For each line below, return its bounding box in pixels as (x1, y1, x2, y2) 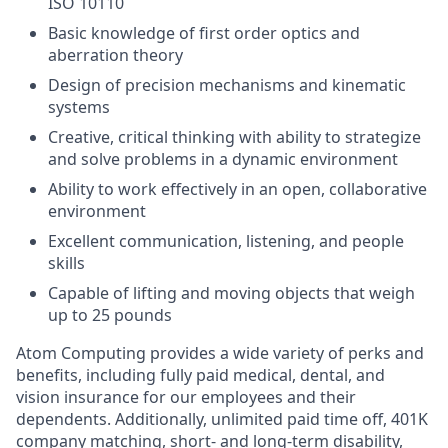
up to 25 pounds (48, 304, 172, 327)
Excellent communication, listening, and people (48, 230, 404, 253)
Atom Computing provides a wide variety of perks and (16, 342, 424, 365)
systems (48, 96, 110, 119)
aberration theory (48, 44, 183, 67)
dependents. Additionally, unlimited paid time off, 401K (16, 408, 428, 431)
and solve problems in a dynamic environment (48, 148, 398, 171)
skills (48, 252, 85, 275)
